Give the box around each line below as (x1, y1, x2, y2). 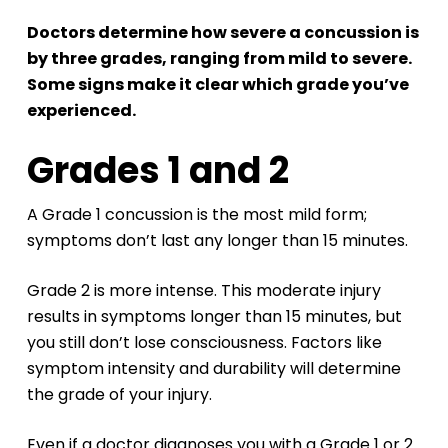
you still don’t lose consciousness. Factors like (26, 331, 382, 355)
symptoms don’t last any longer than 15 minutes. (26, 229, 408, 253)
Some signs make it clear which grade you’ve (26, 73, 409, 97)
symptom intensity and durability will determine (26, 357, 401, 381)
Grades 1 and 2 (26, 145, 289, 197)
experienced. (26, 99, 136, 123)
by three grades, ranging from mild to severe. (26, 47, 412, 71)
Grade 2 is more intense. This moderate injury (26, 279, 381, 303)
